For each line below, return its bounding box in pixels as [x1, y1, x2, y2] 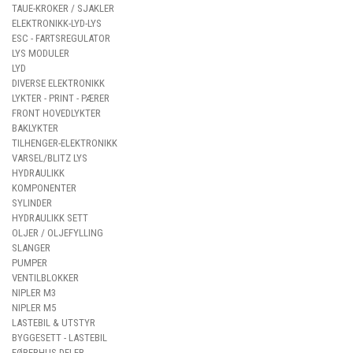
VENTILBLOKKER [12, 272, 79, 284]
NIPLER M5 [12, 302, 56, 314]
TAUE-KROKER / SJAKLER [12, 2, 114, 14]
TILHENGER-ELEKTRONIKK [12, 137, 117, 149]
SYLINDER [12, 197, 52, 209]
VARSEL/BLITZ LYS [12, 152, 87, 164]
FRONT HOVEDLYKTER [12, 107, 101, 119]
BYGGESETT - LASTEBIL [12, 332, 107, 344]
